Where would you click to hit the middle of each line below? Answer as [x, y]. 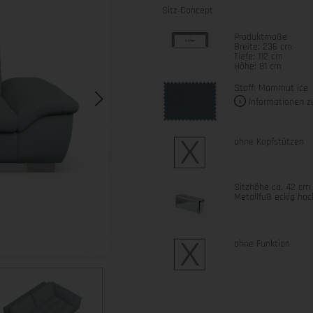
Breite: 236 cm [263, 46]
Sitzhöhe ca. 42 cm [272, 187]
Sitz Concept [188, 10]
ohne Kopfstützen [269, 141]
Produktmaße [261, 37]
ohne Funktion [262, 243]
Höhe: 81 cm [258, 66]
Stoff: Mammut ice [271, 88]
